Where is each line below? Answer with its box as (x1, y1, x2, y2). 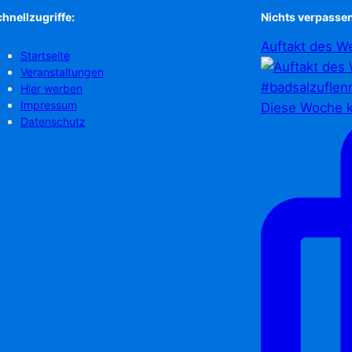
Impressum (20, 97, 77, 112)
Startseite (20, 48, 70, 62)
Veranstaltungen (20, 64, 104, 79)
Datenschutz (20, 114, 86, 128)
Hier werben (20, 81, 82, 95)
